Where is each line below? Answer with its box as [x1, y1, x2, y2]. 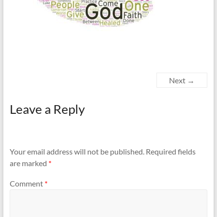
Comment [9, 178, 45, 188]
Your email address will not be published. [9, 147, 144, 156]
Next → [169, 76, 195, 85]
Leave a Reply [9, 101, 85, 117]
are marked [9, 158, 48, 168]
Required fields [145, 147, 196, 156]
